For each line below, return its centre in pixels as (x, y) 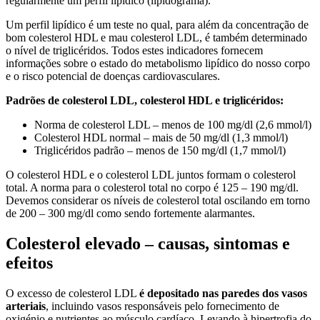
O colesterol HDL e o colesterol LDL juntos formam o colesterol (151, 175)
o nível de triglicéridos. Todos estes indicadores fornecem (134, 51)
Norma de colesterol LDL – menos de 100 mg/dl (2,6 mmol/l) (173, 125)
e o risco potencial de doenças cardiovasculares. (113, 76)
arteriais (26, 306)
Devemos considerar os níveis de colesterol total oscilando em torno (158, 201)
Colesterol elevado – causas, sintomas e (148, 244)
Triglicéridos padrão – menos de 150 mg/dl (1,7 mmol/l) (160, 151)
